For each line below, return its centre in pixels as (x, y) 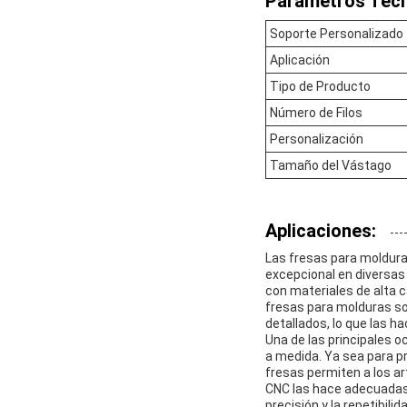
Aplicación (300, 60)
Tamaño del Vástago (331, 165)
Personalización (317, 139)
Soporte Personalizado (337, 33)
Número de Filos (316, 112)
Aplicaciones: (321, 230)
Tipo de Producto (320, 86)
